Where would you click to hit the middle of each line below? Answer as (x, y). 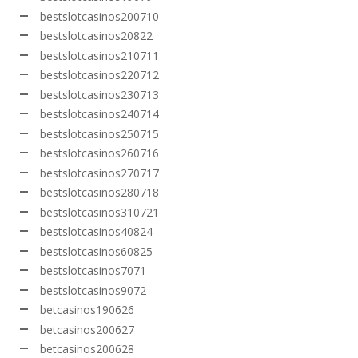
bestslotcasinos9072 (93, 290)
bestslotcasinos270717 (99, 173)
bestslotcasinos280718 (99, 193)
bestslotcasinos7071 (93, 271)
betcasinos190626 (87, 310)
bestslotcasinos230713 (99, 94)
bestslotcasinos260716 (99, 153)
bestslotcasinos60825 (96, 251)
